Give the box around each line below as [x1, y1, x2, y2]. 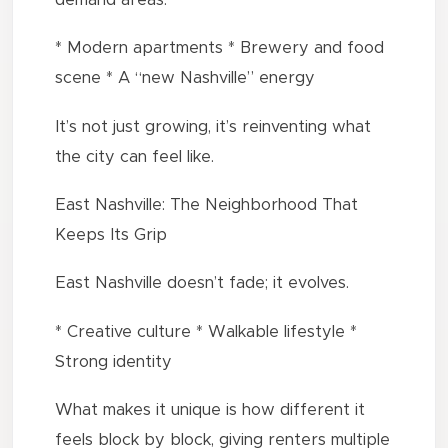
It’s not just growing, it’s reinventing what [55, 118, 372, 135]
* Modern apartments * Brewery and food [55, 40, 385, 57]
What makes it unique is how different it [55, 402, 366, 419]
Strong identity [55, 353, 173, 370]
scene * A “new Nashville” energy [55, 70, 316, 87]
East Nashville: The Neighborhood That [55, 197, 359, 214]
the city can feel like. [55, 148, 215, 165]
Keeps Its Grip [55, 227, 168, 244]
